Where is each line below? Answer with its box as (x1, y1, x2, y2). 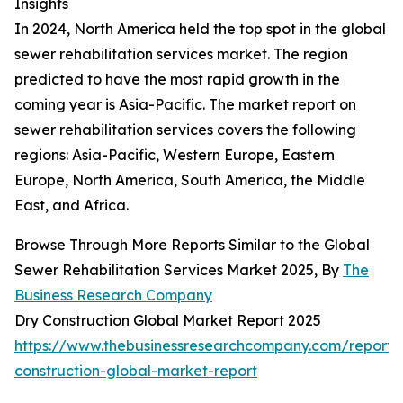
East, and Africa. (14, 196, 129, 215)
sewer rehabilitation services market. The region (14, 45, 348, 64)
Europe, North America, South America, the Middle (14, 171, 365, 190)
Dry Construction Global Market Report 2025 (14, 311, 321, 330)
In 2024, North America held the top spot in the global (14, 20, 386, 39)
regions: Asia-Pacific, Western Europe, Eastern (14, 146, 335, 165)
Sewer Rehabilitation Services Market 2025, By (14, 261, 343, 280)
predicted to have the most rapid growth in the (14, 70, 340, 89)
